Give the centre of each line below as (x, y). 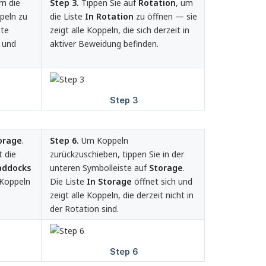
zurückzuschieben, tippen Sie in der (117, 154)
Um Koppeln (104, 141)
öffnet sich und (162, 182)
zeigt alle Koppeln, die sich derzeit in (120, 30)
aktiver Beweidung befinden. (104, 44)
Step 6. (64, 141)
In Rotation (109, 17)
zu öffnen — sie (165, 17)
